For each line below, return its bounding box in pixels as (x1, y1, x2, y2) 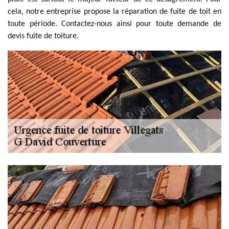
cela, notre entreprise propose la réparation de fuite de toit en (8, 8, 221, 16)
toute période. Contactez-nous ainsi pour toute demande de (8, 20, 221, 28)
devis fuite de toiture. (8, 32, 79, 40)
